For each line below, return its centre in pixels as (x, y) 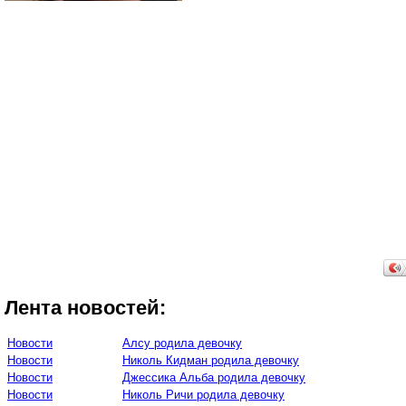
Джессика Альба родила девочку (214, 377)
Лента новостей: (85, 308)
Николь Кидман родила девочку (211, 360)
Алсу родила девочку (182, 343)
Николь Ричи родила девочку (203, 394)
